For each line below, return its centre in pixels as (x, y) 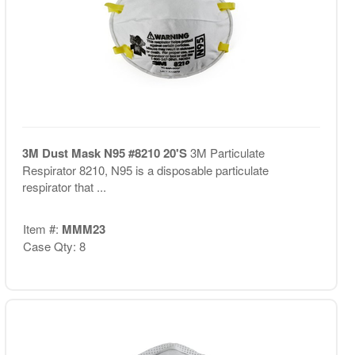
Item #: (42, 228)
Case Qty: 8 (54, 246)
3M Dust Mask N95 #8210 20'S (106, 153)
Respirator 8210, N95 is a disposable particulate (145, 170)
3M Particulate (227, 153)
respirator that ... (64, 187)
